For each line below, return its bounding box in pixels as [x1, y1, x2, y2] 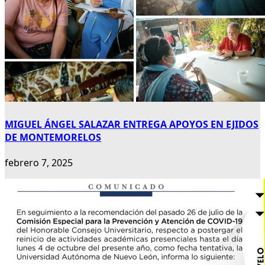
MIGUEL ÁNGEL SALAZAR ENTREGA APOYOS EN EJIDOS [5, 117, 258, 131]
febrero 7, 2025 [5, 156, 73, 169]
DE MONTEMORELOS [5, 130, 101, 144]
